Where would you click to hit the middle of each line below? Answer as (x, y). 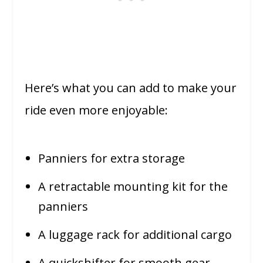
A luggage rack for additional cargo (135, 235)
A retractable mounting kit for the (133, 187)
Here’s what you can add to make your (131, 88)
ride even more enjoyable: (97, 110)
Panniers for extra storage (112, 159)
